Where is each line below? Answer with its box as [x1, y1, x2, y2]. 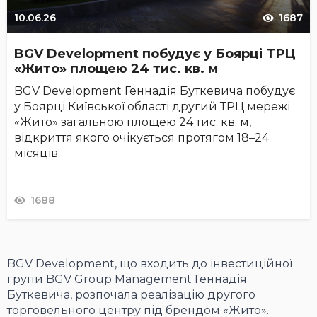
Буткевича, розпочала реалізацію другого [7, 288, 255, 302]
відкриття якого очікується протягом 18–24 [14, 131, 269, 145]
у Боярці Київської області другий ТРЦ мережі [14, 100, 290, 114]
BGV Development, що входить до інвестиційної [7, 257, 292, 271]
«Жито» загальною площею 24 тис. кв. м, [14, 115, 251, 129]
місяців [14, 146, 58, 161]
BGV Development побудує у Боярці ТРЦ [14, 46, 296, 62]
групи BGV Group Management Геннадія [7, 272, 247, 287]
